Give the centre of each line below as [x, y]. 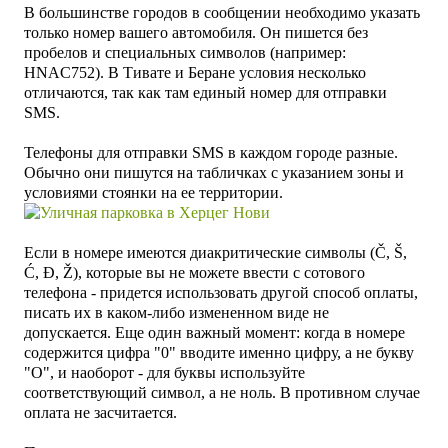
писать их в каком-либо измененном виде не [176, 312]
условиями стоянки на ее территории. [153, 192]
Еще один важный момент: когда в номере [260, 332]
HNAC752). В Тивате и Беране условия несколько [195, 72]
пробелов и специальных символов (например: [185, 52]
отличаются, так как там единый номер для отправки [205, 92]
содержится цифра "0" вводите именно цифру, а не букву [219, 352]
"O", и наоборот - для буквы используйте [164, 372]
